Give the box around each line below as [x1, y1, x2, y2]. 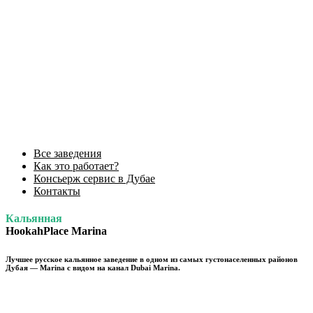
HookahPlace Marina [6, 225, 107, 238]
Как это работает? [34, 160, 119, 172]
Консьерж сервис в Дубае [34, 173, 155, 184]
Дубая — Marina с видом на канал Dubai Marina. [6, 263, 180, 272]
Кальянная [6, 212, 62, 225]
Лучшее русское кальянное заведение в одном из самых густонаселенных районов [6, 255, 298, 264]
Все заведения [34, 147, 101, 159]
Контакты [34, 185, 80, 197]
